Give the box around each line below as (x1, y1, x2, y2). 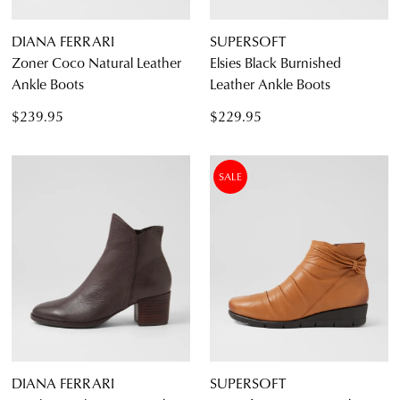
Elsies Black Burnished (210, 52, 341, 73)
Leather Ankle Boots (210, 73, 330, 95)
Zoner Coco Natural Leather (12, 52, 181, 73)
